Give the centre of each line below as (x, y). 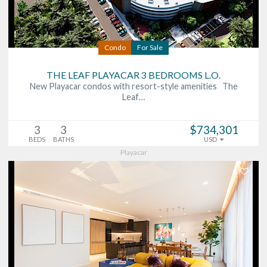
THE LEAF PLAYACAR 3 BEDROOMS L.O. (133, 74)
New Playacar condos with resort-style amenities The (133, 86)
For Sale (150, 47)
